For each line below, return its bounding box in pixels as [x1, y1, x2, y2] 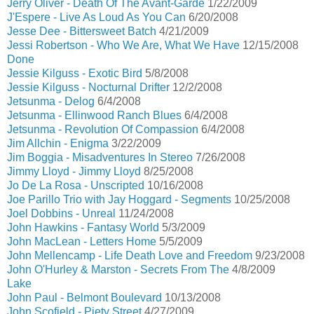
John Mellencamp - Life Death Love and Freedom [7, 250, 252, 261]
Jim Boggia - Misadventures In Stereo [7, 151, 193, 163]
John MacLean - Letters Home [7, 235, 156, 247]
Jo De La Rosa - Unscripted [7, 179, 144, 191]
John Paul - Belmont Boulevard [7, 292, 162, 303]
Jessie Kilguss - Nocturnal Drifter [7, 81, 170, 93]
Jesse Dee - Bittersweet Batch [7, 25, 156, 37]
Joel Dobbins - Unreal [7, 207, 116, 219]
